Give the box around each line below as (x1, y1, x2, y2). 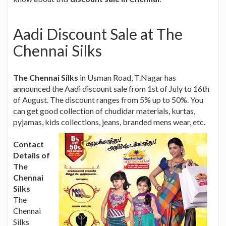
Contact (13, 139, 44, 149)
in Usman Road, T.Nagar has (78, 72, 176, 82)
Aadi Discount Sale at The (13, 24, 183, 43)
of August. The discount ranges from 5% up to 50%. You (13, 94, 203, 104)
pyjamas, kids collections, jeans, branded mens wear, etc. (13, 117, 205, 127)
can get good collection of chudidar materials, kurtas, (13, 105, 195, 116)
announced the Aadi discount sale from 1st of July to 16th (13, 83, 209, 93)
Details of (13, 150, 50, 160)
